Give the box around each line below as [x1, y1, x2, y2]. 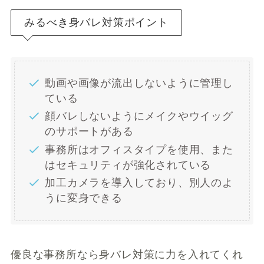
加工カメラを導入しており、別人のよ [45, 177, 233, 189]
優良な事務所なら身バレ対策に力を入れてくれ [10, 249, 243, 261]
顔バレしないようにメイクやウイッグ [45, 110, 233, 123]
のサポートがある [45, 126, 134, 138]
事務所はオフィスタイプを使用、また [45, 143, 233, 156]
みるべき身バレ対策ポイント [24, 16, 169, 28]
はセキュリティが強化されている [45, 159, 212, 171]
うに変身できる [45, 192, 123, 204]
